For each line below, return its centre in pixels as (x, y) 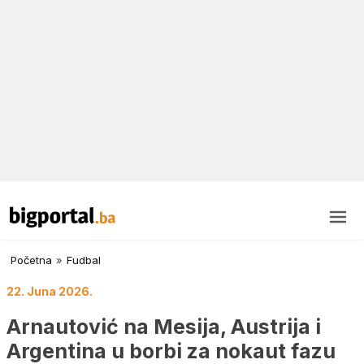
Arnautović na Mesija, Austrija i (164, 326)
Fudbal (84, 260)
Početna (31, 260)
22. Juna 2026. (50, 292)
